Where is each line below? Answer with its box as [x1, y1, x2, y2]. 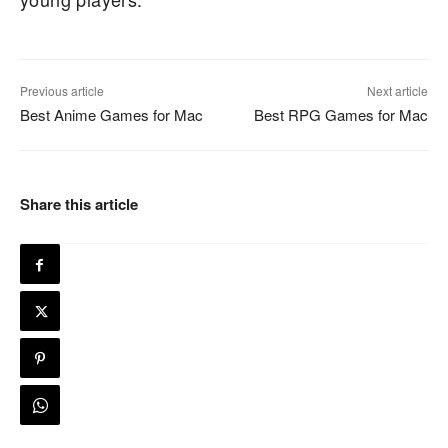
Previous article [20, 82, 104, 100]
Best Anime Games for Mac [20, 104, 203, 126]
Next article [366, 82, 428, 100]
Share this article [20, 193, 138, 216]
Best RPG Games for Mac [253, 104, 428, 126]
